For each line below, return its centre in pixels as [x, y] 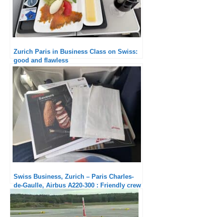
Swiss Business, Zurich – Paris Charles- [74, 176]
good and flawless [41, 60]
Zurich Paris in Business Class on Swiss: [76, 51]
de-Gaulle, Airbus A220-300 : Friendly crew [77, 185]
